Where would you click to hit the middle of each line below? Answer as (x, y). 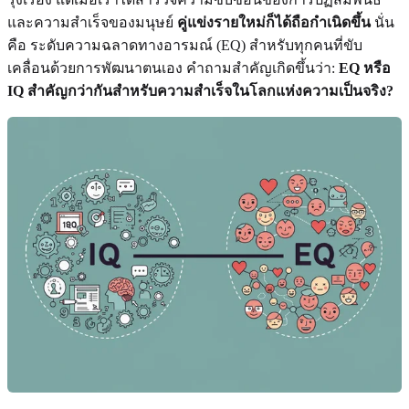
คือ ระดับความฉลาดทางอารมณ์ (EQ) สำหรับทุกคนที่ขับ (185, 45)
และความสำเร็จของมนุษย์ (92, 22)
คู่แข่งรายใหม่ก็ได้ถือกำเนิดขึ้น (274, 22)
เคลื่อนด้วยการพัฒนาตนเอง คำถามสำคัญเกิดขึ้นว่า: (173, 68)
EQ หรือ (365, 68)
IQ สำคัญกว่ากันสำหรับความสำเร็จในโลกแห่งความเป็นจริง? (200, 90)
